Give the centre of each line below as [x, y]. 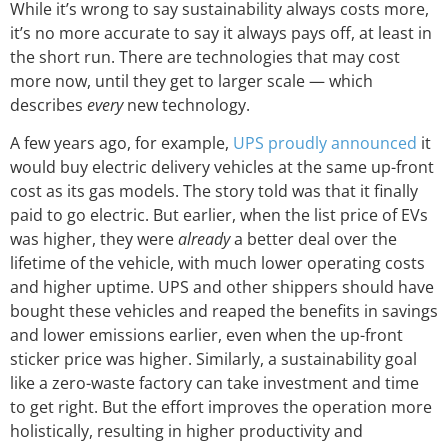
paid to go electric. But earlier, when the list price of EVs [219, 215]
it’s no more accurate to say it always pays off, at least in [221, 32]
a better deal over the [313, 239]
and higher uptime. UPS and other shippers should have [222, 287]
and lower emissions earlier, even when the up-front [206, 335]
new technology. [188, 104]
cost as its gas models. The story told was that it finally [214, 191]
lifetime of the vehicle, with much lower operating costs [217, 263]
